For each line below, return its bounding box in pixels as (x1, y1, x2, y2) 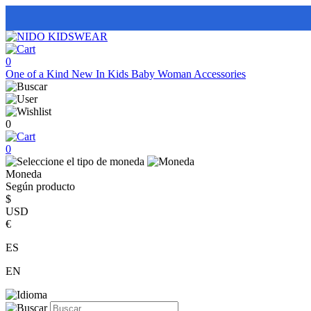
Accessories (194, 68, 246, 80)
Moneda (6, 168, 42, 180)
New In (72, 68, 108, 80)
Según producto (6, 180, 75, 192)
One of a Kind (6, 68, 72, 80)
